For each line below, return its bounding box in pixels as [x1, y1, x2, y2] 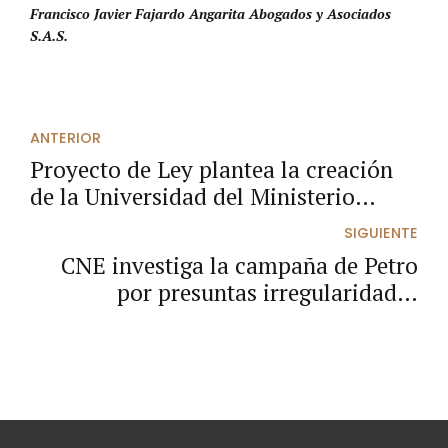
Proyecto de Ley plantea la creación [30, 154, 393, 186]
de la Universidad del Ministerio [30, 181, 355, 213]
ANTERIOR [30, 127, 101, 148]
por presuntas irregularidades [117, 276, 418, 308]
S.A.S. [30, 25, 68, 45]
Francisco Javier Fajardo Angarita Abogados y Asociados [30, 3, 391, 23]
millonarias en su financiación [110, 303, 418, 335]
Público [30, 208, 108, 240]
